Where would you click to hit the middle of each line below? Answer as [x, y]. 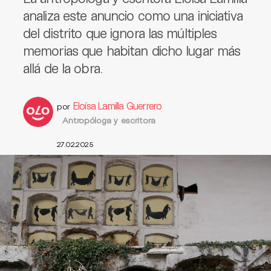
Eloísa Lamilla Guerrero [117, 106]
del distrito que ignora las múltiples [120, 33]
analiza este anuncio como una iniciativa [133, 15]
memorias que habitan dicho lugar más [132, 50]
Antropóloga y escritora [106, 120]
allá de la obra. [63, 68]
